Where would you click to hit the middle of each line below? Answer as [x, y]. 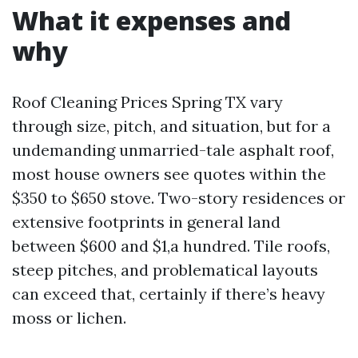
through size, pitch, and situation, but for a [171, 126]
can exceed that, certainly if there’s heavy [169, 294]
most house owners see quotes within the [169, 174]
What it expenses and [151, 20]
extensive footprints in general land [146, 222]
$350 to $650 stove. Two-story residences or [179, 198]
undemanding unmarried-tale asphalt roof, [173, 150]
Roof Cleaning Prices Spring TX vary [147, 102]
